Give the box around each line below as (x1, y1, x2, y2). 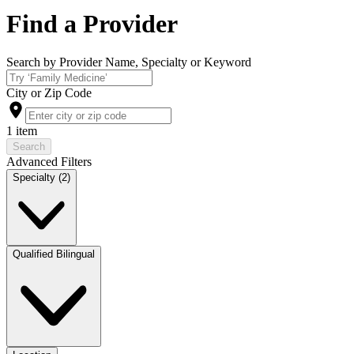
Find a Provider (6, 9, 178, 38)
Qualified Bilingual (13, 248, 95, 261)
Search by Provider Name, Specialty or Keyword (6, 55, 251, 70)
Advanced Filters (6, 155, 92, 169)
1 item (6, 124, 37, 138)
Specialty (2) (13, 171, 70, 184)
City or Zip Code (6, 86, 92, 100)
